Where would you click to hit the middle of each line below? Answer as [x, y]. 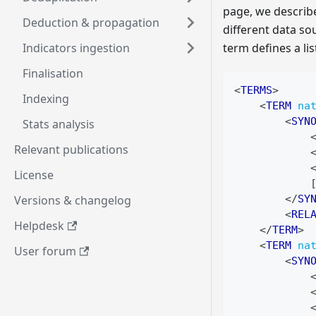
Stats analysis [59, 124]
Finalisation [53, 73]
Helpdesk [39, 226]
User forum [45, 251]
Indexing [46, 99]
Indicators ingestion [76, 48]
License [34, 175]
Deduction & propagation [91, 23]
